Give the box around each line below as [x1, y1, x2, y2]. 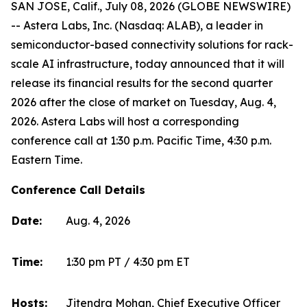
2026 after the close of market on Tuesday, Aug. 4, [11, 95, 276, 109]
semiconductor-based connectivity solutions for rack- [11, 38, 293, 51]
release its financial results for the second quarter [11, 76, 273, 90]
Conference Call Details [11, 183, 145, 197]
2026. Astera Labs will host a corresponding [11, 114, 239, 128]
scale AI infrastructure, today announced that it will [11, 57, 284, 71]
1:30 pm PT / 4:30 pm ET [66, 255, 190, 269]
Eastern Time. [11, 153, 82, 167]
